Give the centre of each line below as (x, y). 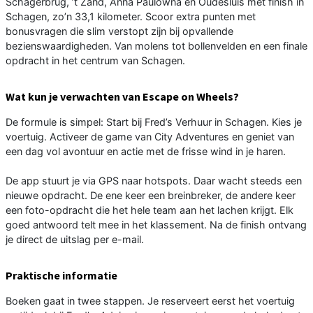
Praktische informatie (61, 275)
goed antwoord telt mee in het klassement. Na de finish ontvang (156, 224)
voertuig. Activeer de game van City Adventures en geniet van (150, 136)
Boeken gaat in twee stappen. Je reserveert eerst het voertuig (150, 300)
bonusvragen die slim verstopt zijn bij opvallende (119, 31)
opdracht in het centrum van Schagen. (95, 60)
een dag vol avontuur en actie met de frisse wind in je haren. (146, 151)
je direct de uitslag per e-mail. (75, 239)
